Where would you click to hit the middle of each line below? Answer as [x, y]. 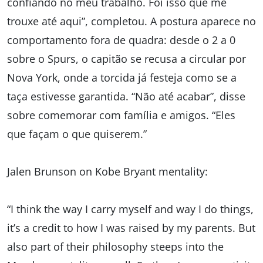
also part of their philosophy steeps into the [115, 247]
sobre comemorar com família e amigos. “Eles [121, 115]
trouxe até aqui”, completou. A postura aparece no [131, 21]
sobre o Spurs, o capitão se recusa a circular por [127, 59]
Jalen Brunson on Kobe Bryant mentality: [107, 172]
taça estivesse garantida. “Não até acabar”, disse [126, 97]
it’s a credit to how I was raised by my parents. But [131, 228]
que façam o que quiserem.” [77, 134]
